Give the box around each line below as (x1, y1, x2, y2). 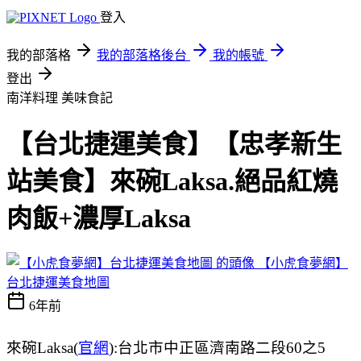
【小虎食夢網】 (258, 255, 348, 270)
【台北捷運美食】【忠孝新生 (6, 130, 342, 160)
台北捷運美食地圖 (6, 275, 110, 289)
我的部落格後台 (97, 48, 187, 62)
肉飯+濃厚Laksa (6, 204, 191, 234)
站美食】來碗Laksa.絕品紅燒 (6, 167, 338, 197)
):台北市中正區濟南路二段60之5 (109, 338, 326, 356)
